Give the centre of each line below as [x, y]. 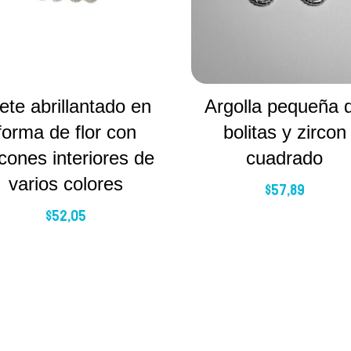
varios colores [66, 183]
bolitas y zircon [284, 132]
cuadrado [285, 157]
